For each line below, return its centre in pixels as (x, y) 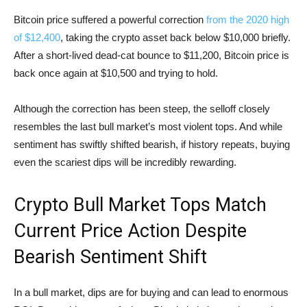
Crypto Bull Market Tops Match (140, 205)
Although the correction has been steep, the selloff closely (142, 109)
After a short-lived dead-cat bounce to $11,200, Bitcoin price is (151, 55)
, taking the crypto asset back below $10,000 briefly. (175, 37)
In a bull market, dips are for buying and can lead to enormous (151, 292)
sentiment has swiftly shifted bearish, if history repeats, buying (152, 144)
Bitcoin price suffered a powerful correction (110, 20)
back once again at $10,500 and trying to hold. (116, 73)
